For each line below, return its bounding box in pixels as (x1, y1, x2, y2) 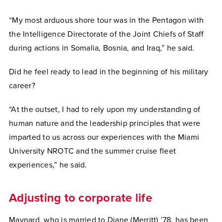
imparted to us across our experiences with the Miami (9, 132, 199, 142)
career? (9, 81, 35, 91)
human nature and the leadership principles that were (9, 118, 200, 128)
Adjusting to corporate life (9, 191, 152, 205)
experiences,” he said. (9, 160, 89, 170)
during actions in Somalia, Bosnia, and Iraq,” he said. (9, 43, 195, 53)
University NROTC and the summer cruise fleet (9, 146, 176, 156)
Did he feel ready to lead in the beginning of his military (9, 67, 209, 77)
